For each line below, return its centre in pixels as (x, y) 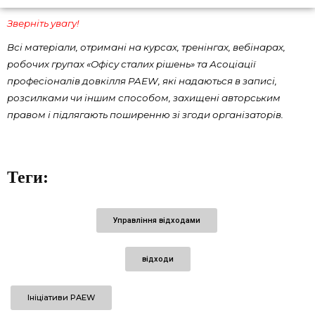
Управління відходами (156, 220)
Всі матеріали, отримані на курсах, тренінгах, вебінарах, (146, 47)
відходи (157, 259)
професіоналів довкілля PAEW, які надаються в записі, (142, 81)
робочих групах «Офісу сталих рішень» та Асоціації (131, 64)
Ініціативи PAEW (61, 297)
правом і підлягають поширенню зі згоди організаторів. (145, 115)
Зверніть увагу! (43, 23)
